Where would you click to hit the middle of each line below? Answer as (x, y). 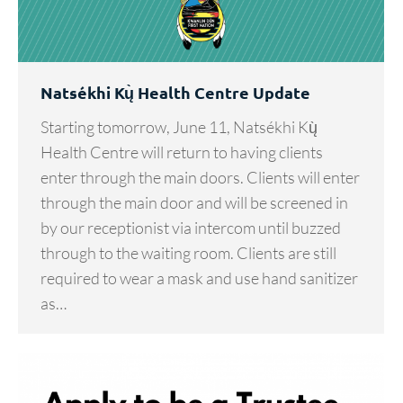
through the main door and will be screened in (194, 203)
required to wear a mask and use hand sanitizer (199, 278)
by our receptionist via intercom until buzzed (191, 228)
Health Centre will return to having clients (182, 152)
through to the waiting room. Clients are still (188, 253)
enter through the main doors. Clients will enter (200, 178)
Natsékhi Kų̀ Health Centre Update (175, 93)
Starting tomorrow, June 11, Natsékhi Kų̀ (179, 127)
